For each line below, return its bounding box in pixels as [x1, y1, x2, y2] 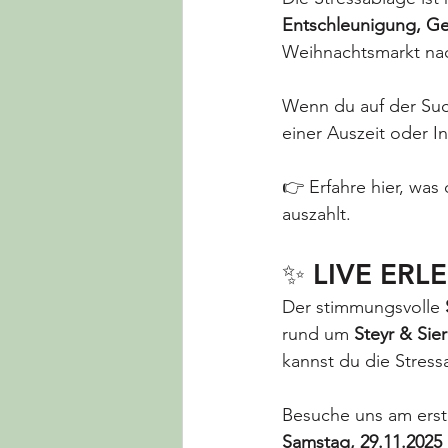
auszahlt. [282, 203, 351, 226]
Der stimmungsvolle [282, 296, 445, 319]
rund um [282, 323, 354, 346]
